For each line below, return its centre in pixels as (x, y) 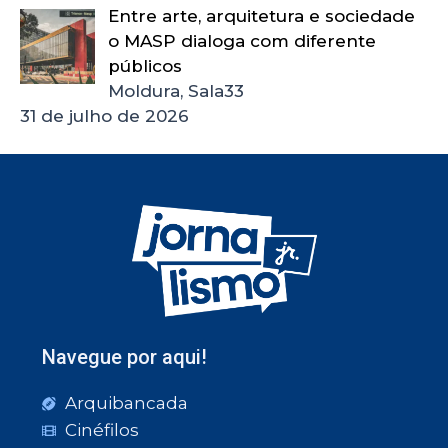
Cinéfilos (101, 430)
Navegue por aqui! (124, 357)
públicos (144, 65)
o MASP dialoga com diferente (241, 40)
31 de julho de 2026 (104, 115)
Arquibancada (126, 403)
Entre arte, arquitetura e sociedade (261, 15)
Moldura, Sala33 (175, 90)
